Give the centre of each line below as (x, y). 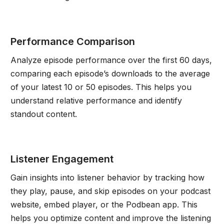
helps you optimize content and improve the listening (110, 218)
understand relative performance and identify (96, 100)
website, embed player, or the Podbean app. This (104, 204)
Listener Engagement (62, 159)
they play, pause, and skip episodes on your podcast (110, 191)
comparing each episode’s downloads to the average (110, 73)
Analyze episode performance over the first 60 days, (111, 60)
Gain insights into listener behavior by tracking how (107, 177)
